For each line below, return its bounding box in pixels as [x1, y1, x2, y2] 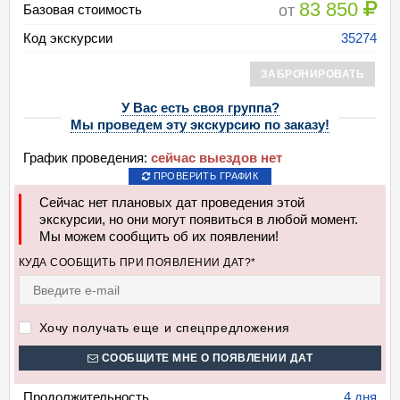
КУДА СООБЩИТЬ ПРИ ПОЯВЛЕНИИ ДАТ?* [19, 256, 256, 268]
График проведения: [23, 150, 147, 165]
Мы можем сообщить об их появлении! [39, 229, 279, 244]
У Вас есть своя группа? [121, 100, 279, 116]
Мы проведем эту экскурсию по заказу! [71, 117, 329, 133]
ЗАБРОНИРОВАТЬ [260, 68, 364, 79]
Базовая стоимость [23, 2, 142, 17]
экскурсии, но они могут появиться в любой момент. [39, 212, 358, 227]
